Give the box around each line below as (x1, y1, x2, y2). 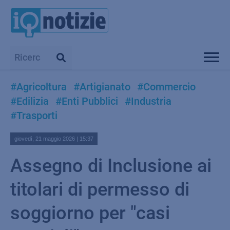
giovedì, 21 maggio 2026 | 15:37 (14, 136, 93, 142)
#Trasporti (10, 109, 57, 122)
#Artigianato (73, 81, 130, 93)
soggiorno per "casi (10, 202, 170, 224)
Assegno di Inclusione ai (10, 155, 212, 177)
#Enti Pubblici (55, 95, 118, 107)
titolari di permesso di (10, 179, 189, 200)
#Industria (125, 95, 171, 107)
